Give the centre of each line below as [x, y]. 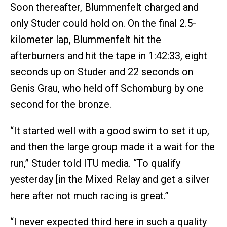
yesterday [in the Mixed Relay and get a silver [110, 179]
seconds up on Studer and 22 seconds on [102, 72]
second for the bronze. [61, 104]
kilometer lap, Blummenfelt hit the [86, 39]
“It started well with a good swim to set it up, [110, 130]
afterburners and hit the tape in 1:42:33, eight [109, 55]
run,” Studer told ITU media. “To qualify [95, 163]
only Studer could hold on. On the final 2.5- [103, 23]
